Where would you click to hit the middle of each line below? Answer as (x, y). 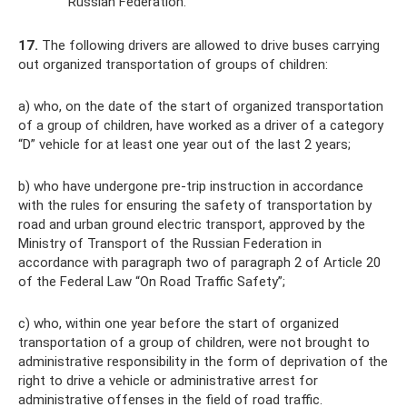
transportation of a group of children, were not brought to (194, 342)
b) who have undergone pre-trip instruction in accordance (191, 186)
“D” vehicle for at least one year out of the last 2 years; (184, 144)
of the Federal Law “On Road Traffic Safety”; (152, 282)
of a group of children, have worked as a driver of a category (201, 125)
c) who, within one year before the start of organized (179, 323)
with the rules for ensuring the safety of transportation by (195, 205)
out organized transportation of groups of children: (173, 65)
